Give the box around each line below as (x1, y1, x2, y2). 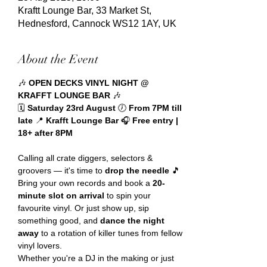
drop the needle (105, 166, 169, 175)
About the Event (18, 52, 98, 67)
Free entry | (132, 116, 181, 125)
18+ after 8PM (18, 128, 73, 138)
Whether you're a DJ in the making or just (18, 253, 176, 263)
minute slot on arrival (18, 191, 104, 200)
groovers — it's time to (18, 166, 105, 175)
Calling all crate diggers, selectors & (18, 153, 155, 163)
